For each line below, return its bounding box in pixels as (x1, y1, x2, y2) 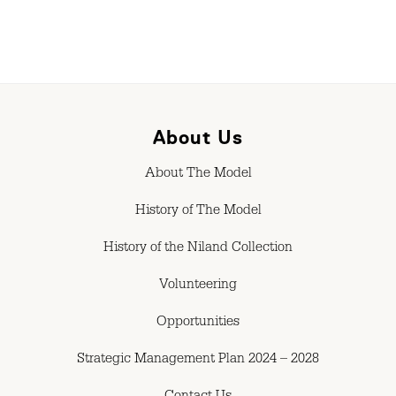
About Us (153, 126, 243, 148)
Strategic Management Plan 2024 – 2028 (77, 353, 319, 368)
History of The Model (134, 204, 262, 219)
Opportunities (156, 316, 240, 331)
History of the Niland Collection (103, 241, 293, 256)
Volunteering (159, 278, 237, 293)
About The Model (144, 167, 252, 182)
